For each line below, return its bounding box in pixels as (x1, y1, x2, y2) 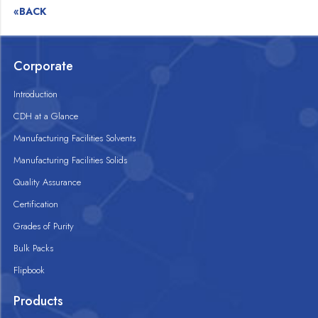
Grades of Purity (13, 219, 75, 233)
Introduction (13, 87, 58, 101)
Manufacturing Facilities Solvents (13, 131, 136, 145)
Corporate (13, 56, 74, 75)
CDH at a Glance (13, 109, 79, 123)
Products (13, 291, 64, 310)
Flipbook (13, 263, 45, 277)
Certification (13, 197, 59, 211)
